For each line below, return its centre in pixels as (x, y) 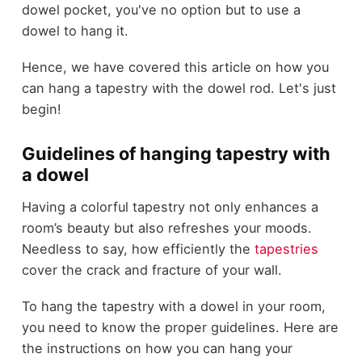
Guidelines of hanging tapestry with (176, 153)
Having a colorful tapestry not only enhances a (170, 207)
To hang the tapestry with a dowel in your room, (173, 306)
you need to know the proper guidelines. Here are (180, 327)
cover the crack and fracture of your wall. (152, 270)
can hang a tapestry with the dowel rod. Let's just (179, 88)
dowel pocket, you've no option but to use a (161, 10)
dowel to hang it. (75, 31)
